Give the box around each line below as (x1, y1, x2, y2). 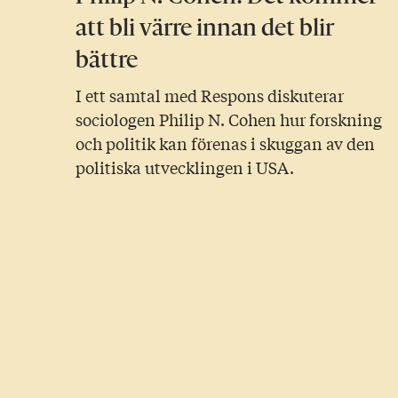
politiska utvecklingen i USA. (76, 155, 295, 179)
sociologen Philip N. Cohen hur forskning (76, 107, 383, 131)
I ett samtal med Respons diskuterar (76, 84, 345, 107)
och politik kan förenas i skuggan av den (76, 131, 376, 155)
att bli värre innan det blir (76, 12, 335, 43)
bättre (76, 44, 139, 75)
